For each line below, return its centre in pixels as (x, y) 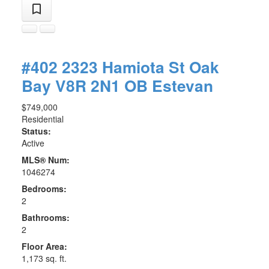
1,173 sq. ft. (44, 258)
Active (33, 143)
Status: (36, 131)
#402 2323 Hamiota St (105, 67)
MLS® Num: (45, 160)
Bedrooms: (44, 189)
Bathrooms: (45, 218)
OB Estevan (168, 86)
